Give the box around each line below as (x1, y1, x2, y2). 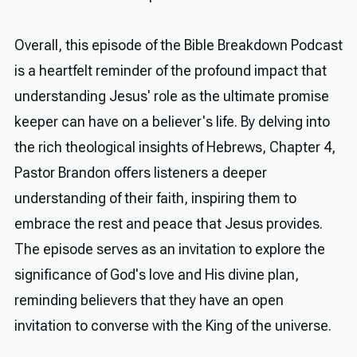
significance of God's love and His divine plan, (14, 265, 299, 283)
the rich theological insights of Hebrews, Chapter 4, (14, 138, 335, 155)
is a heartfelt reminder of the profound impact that (14, 61, 327, 79)
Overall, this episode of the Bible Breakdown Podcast (14, 36, 343, 53)
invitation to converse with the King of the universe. (14, 316, 331, 334)
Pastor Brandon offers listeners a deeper (14, 163, 267, 181)
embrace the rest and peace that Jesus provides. (14, 214, 323, 232)
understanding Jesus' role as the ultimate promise (14, 87, 329, 104)
